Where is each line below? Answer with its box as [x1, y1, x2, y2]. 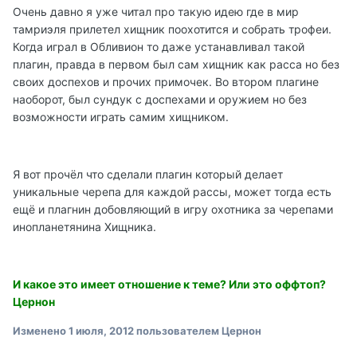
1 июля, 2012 [69, 324, 134, 338]
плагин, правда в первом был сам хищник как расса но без [13, 57, 339, 72]
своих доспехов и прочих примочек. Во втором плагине [13, 75, 319, 89]
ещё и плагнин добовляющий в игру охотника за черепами [13, 202, 333, 217]
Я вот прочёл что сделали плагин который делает [13, 167, 283, 182]
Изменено [13, 324, 69, 338]
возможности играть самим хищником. [13, 110, 229, 124]
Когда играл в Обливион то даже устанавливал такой [13, 40, 304, 54]
